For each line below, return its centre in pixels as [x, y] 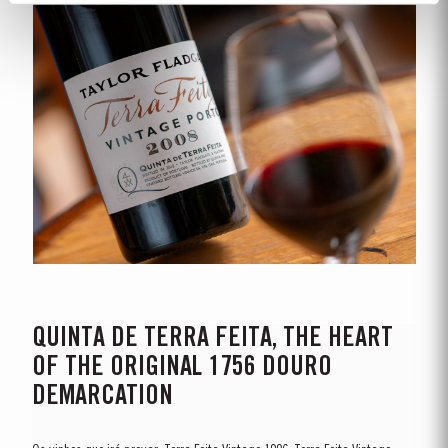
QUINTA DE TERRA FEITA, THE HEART [213, 339]
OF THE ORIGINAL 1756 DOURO [182, 368]
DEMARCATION [103, 397]
